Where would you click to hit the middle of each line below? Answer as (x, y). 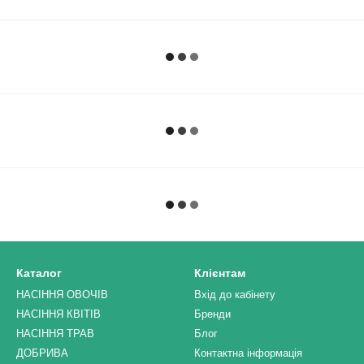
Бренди (212, 314)
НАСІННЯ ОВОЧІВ (62, 295)
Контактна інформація (248, 353)
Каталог (39, 273)
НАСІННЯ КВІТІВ (58, 314)
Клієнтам (220, 273)
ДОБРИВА (42, 353)
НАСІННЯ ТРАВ (55, 334)
